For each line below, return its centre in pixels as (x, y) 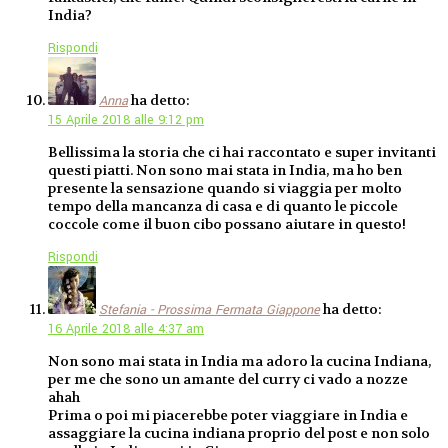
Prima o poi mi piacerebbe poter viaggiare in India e (228, 415)
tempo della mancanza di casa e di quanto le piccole (223, 205)
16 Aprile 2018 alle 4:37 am (126, 329)
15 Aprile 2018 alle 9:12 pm (126, 119)
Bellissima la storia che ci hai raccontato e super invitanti (242, 151)
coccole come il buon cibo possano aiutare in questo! (227, 223)
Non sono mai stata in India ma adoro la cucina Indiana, (239, 361)
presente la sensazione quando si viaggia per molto (225, 187)
